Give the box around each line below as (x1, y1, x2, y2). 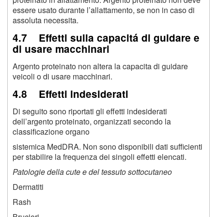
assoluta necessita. (13, 15, 78, 26)
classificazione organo (13, 125, 90, 137)
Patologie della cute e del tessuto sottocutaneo (13, 166, 172, 177)
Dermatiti (13, 181, 44, 192)
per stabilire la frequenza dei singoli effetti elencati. (13, 151, 186, 162)
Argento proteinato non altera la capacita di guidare (13, 61, 188, 72)
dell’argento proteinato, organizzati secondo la (13, 115, 171, 127)
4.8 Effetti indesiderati (13, 87, 128, 101)
